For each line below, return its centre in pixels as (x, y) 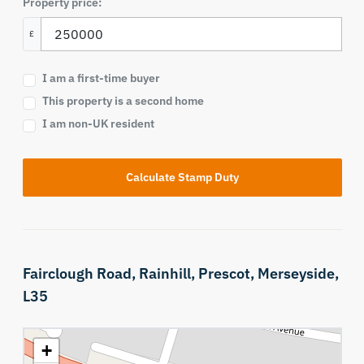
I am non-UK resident (98, 123)
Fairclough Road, (80, 273)
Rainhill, (168, 273)
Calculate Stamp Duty (182, 177)
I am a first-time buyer (101, 78)
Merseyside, (298, 273)
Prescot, (227, 273)
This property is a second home (123, 101)
